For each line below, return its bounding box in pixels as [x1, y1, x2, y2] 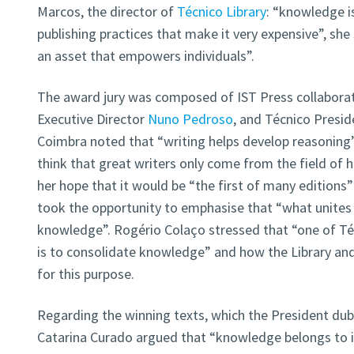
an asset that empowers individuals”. [36, 47, 254, 66]
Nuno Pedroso [147, 110, 233, 129]
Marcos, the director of [36, 2, 177, 21]
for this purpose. [36, 265, 134, 284]
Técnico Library [176, 2, 266, 21]
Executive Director [36, 110, 148, 129]
